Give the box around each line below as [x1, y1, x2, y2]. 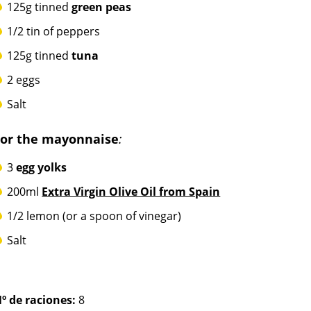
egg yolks [16, 160, 67, 175]
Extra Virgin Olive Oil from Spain [42, 184, 221, 199]
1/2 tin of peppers [7, 24, 101, 39]
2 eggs [7, 72, 41, 87]
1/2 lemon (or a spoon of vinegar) [7, 208, 182, 224]
